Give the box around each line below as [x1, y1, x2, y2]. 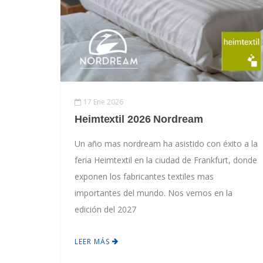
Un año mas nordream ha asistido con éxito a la [75, 138, 258, 150]
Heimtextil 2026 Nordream [75, 113, 203, 126]
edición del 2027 [75, 204, 136, 215]
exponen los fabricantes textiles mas [75, 171, 214, 183]
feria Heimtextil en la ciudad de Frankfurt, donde [75, 154, 257, 166]
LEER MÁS [75, 237, 112, 247]
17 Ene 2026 [83, 97, 123, 107]
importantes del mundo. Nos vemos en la [75, 187, 232, 199]
